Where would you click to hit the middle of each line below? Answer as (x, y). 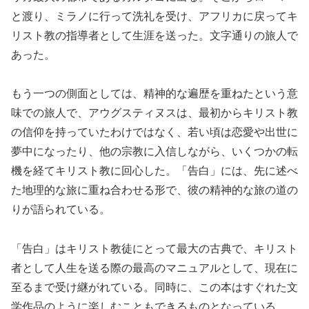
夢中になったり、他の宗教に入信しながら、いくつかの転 (154, 152)
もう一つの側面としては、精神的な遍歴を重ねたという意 (154, 94)
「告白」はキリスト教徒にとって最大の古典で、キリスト (154, 249)
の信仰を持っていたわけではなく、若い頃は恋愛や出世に (154, 132)
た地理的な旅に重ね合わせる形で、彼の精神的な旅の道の (154, 190)
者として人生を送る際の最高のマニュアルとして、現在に (154, 268)
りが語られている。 (61, 210)
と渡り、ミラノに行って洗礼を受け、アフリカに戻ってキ (154, 16)
